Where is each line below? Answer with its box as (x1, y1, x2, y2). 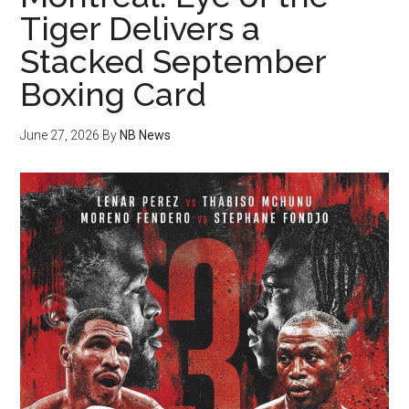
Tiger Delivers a (20, 9, 261, 47)
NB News (120, 128, 172, 142)
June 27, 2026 (20, 128, 100, 142)
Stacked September (20, 42, 327, 80)
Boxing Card (20, 75, 207, 113)
